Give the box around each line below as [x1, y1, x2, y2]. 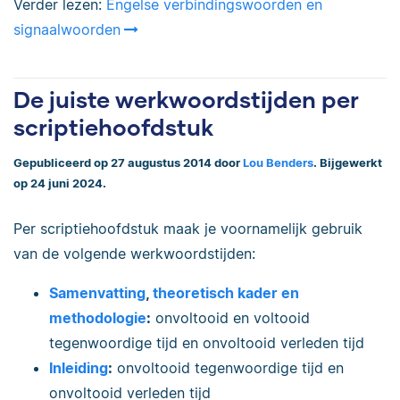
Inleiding [49, 359, 108, 378]
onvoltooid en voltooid [151, 309, 310, 328]
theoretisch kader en [153, 284, 299, 303]
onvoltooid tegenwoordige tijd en [112, 359, 344, 378]
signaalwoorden [13, 20, 121, 38]
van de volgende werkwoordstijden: [13, 245, 255, 263]
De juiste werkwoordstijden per [13, 85, 359, 112]
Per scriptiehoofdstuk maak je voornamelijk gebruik [13, 220, 362, 238]
